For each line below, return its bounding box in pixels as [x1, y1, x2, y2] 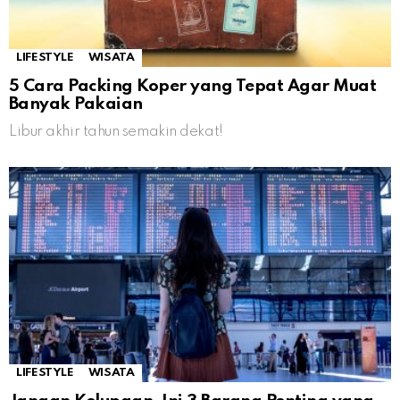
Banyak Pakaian [9, 96, 143, 113]
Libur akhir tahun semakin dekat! [9, 124, 223, 140]
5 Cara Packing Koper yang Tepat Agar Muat [9, 78, 377, 96]
